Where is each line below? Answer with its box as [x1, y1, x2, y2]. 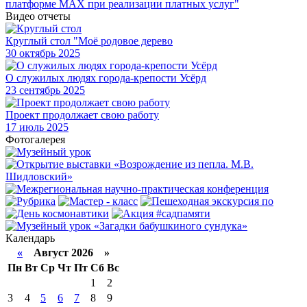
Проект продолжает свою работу [5, 109, 159, 121]
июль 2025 [16, 121, 69, 133]
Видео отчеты [5, 10, 71, 22]
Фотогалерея [5, 134, 65, 145]
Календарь [5, 232, 55, 244]
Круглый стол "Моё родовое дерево [5, 35, 173, 47]
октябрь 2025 [16, 47, 80, 59]
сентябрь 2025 [16, 84, 85, 96]
